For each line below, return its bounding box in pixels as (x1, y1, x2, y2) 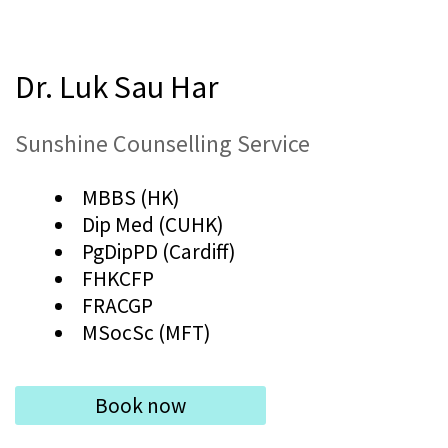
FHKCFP (82, 264, 155, 292)
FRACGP (82, 291, 154, 319)
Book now (95, 391, 186, 419)
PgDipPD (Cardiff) (82, 237, 237, 265)
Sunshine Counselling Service (15, 127, 310, 158)
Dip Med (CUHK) (82, 210, 225, 238)
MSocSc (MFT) (82, 318, 212, 346)
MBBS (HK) (82, 183, 181, 211)
